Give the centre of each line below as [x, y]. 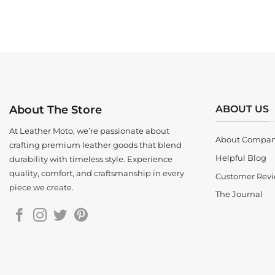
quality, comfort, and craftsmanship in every [97, 173]
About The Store [56, 110]
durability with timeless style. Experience [91, 159]
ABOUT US [242, 108]
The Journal [239, 194]
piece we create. [41, 187]
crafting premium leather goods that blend [95, 145]
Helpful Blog [241, 157]
